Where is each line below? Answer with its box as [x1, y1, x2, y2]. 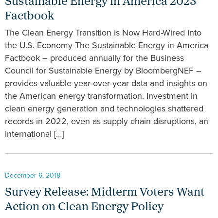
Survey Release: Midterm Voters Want [5, 186, 204, 199]
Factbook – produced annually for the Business [5, 52, 184, 65]
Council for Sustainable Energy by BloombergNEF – [5, 64, 201, 77]
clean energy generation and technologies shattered [5, 102, 203, 115]
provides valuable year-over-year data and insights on [5, 77, 207, 90]
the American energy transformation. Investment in [5, 90, 198, 103]
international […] [5, 127, 64, 141]
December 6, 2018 [5, 170, 60, 181]
